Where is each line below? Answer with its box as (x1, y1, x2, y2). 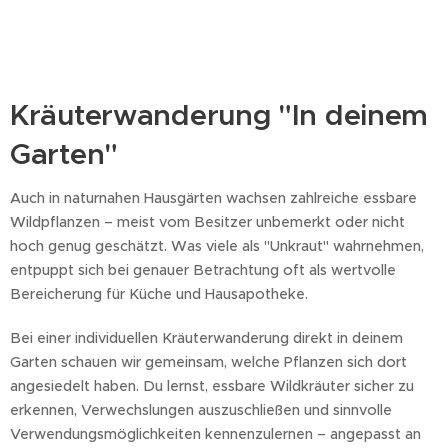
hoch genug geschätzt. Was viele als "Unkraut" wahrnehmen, (10, 236, 424, 255)
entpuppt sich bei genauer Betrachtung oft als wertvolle (10, 260, 396, 279)
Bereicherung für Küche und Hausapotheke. (10, 284, 308, 303)
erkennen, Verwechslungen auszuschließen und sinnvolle (10, 400, 392, 419)
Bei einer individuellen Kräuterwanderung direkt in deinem (10, 328, 403, 347)
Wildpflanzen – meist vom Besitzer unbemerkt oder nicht (10, 212, 405, 231)
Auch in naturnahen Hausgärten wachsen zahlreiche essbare (10, 188, 417, 207)
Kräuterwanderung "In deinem (10, 96, 429, 133)
